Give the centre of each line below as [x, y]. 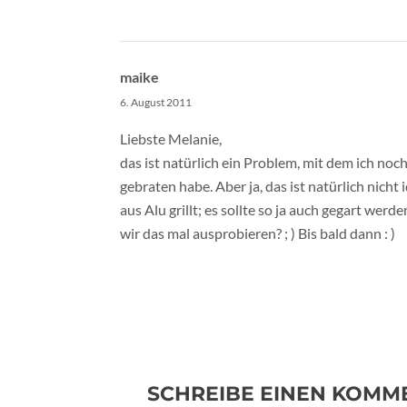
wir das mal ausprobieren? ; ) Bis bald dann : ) [258, 233]
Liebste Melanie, [171, 138]
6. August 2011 [156, 102]
